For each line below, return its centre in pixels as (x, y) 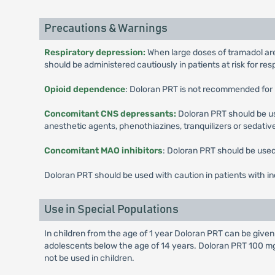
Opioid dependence (84, 90)
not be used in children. (89, 258)
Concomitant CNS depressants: (110, 114)
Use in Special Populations (111, 210)
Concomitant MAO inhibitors (103, 151)
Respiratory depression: (95, 53)
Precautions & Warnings (106, 29)
